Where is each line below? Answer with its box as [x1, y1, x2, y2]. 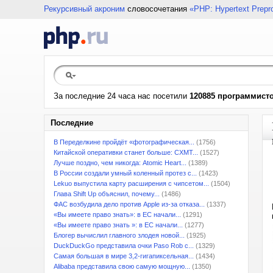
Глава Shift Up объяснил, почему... [54, 190, 160, 197]
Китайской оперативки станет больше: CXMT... [54, 149, 198, 156]
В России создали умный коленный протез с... [54, 169, 197, 177]
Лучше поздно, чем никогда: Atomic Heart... [54, 159, 186, 166]
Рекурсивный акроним [44, 4, 125, 13]
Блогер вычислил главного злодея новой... [54, 232, 185, 239]
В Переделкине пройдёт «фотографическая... [54, 138, 194, 146]
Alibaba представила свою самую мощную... [54, 263, 190, 270]
